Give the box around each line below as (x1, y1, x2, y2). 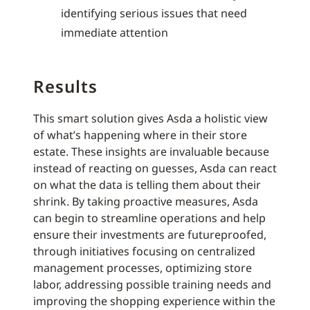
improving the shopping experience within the (33, 293, 275, 309)
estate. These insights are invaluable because (33, 144, 269, 159)
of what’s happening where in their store (33, 127, 247, 143)
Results (33, 75, 98, 98)
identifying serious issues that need (61, 6, 247, 21)
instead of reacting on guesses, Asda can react (33, 161, 277, 176)
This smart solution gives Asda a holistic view (33, 111, 268, 126)
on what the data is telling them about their (33, 177, 261, 192)
